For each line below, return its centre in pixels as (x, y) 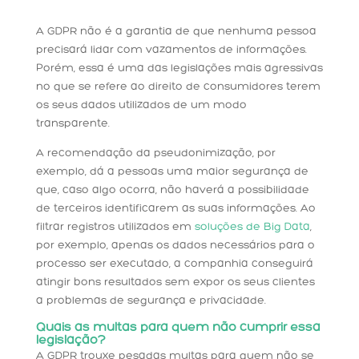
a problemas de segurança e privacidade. (151, 301)
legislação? (71, 340)
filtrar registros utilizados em (115, 227)
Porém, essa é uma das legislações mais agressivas (179, 68)
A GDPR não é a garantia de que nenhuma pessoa (176, 31)
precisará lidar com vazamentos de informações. (171, 50)
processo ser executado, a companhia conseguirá (174, 264)
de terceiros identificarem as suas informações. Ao (175, 208)
